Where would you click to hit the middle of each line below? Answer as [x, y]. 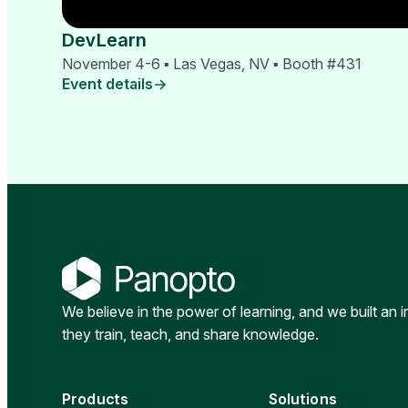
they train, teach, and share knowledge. [190, 334]
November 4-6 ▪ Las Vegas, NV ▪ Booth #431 [212, 64]
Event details [107, 84]
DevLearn [105, 41]
